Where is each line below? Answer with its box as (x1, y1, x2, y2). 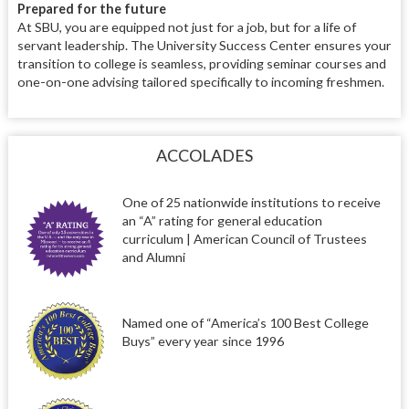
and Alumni (121, 248, 185, 265)
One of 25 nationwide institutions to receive (121, 194, 381, 210)
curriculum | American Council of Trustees (121, 230, 367, 246)
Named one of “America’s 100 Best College (121, 314, 369, 330)
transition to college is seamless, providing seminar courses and (16, 56, 386, 72)
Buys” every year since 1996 (121, 332, 284, 349)
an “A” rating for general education (121, 212, 322, 228)
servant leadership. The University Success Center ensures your (16, 37, 392, 54)
